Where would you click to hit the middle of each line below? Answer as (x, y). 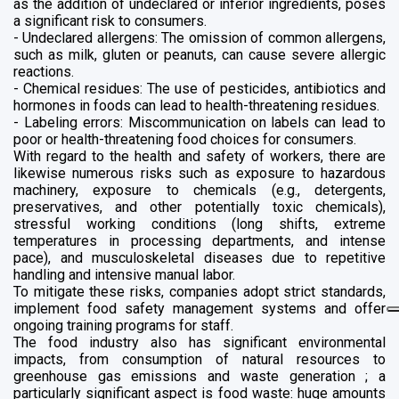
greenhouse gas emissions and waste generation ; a (199, 376)
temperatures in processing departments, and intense (199, 240)
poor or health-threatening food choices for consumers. (185, 139)
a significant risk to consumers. (110, 20)
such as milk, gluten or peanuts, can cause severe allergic (199, 54)
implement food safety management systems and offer (199, 308)
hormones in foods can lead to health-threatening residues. (196, 105)
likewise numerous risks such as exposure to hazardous (199, 173)
